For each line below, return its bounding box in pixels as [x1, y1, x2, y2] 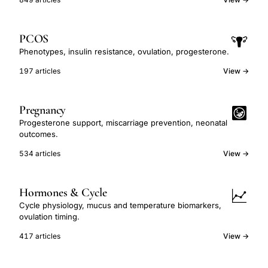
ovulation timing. [19, 212, 80, 221]
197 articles [19, 66, 60, 75]
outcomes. [19, 129, 58, 139]
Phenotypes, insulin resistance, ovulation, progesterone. [19, 47, 229, 56]
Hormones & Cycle [19, 185, 107, 200]
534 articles [19, 149, 60, 158]
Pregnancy [19, 103, 66, 117]
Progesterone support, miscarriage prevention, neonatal [19, 118, 227, 127]
